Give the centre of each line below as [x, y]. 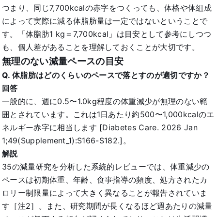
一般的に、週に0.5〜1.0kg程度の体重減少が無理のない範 [105, 101]
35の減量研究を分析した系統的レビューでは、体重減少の [106, 166]
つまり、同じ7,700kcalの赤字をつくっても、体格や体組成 [107, 8]
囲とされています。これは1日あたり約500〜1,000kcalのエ [108, 114]
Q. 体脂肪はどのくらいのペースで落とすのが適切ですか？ [106, 75]
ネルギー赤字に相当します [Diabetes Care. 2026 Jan [100, 127]
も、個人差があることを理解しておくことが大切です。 [101, 47]
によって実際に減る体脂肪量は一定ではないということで [105, 21]
